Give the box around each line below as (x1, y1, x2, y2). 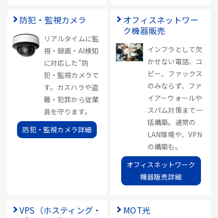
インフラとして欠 (147, 44, 203, 54)
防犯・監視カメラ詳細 (22, 125, 92, 134)
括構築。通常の (147, 117, 196, 127)
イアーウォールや (147, 93, 202, 103)
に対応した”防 (43, 58, 89, 68)
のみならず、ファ (147, 81, 202, 91)
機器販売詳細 (140, 172, 182, 182)
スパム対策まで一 (147, 105, 203, 115)
